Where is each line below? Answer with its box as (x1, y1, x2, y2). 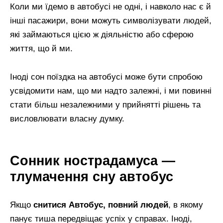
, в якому (168, 200, 203, 210)
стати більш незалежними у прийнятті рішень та (10, 100, 201, 110)
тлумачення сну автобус (10, 169, 173, 185)
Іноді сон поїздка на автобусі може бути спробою (10, 72, 203, 82)
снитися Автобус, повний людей (33, 200, 168, 210)
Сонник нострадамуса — (10, 153, 175, 169)
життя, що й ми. (10, 44, 73, 54)
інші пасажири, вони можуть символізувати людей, (10, 16, 212, 26)
